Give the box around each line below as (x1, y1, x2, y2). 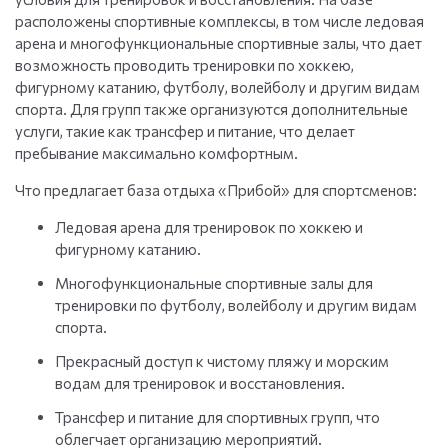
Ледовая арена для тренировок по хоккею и (55, 218, 363, 237)
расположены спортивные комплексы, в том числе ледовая (15, 12, 424, 31)
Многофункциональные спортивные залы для (55, 274, 373, 293)
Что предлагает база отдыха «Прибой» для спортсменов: (15, 181, 417, 200)
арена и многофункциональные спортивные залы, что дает (15, 34, 422, 53)
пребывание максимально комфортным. (15, 144, 298, 163)
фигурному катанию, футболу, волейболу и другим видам (15, 78, 420, 97)
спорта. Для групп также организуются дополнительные (15, 100, 408, 119)
